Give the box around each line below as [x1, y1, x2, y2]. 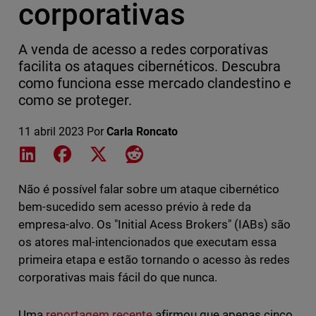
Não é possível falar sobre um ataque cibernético [18, 182, 280, 197]
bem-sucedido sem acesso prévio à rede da [18, 200, 252, 214]
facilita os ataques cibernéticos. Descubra [18, 58, 281, 75]
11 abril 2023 [18, 125, 84, 139]
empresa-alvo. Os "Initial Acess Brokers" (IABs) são [18, 217, 291, 232]
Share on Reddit [142, 146, 221, 160]
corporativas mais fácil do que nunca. [18, 270, 218, 285]
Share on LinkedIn [37, 146, 128, 160]
